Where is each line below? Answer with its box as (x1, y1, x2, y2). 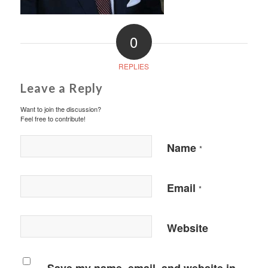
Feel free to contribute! (20, 114, 86, 124)
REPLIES (118, 61, 150, 72)
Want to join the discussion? (20, 104, 101, 114)
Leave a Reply (20, 81, 103, 96)
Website (166, 220, 208, 236)
